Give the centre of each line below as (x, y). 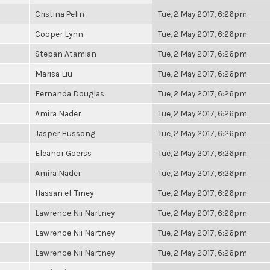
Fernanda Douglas (70, 93)
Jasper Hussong (65, 133)
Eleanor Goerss (63, 153)
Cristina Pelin (60, 14)
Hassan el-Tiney (64, 193)
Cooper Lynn (59, 34)
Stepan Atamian (66, 54)
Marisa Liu (54, 74)
